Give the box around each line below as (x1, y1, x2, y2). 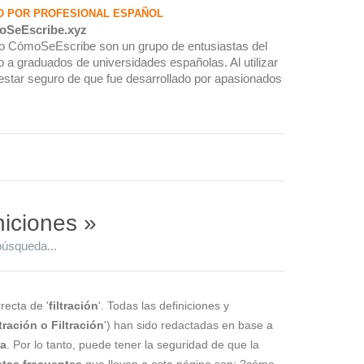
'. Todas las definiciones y (98, 298, 229, 312)
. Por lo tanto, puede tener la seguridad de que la (6, 337, 259, 351)
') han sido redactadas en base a (104, 318, 273, 331)
